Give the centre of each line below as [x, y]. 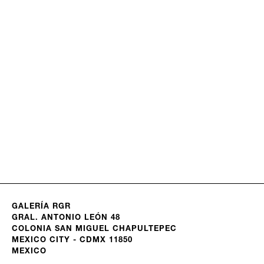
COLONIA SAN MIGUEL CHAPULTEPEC [96, 230]
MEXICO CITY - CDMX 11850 [74, 241]
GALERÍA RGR [41, 207]
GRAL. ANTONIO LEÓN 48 [67, 218]
